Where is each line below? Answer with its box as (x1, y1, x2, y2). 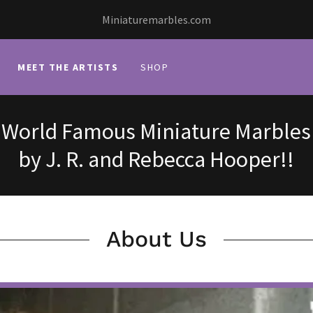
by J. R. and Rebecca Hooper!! (18, 145, 295, 173)
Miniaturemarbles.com (102, 13, 211, 27)
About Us (106, 226, 207, 252)
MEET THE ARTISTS (17, 61, 119, 73)
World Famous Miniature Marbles (1, 117, 312, 145)
